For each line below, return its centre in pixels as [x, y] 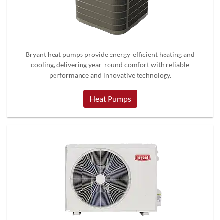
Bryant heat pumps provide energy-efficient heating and [110, 54]
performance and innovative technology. [110, 75]
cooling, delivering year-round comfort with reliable [110, 64]
